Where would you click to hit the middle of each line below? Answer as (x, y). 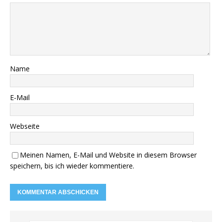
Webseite (25, 126)
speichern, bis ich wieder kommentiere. (72, 166)
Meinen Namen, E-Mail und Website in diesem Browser (108, 155)
